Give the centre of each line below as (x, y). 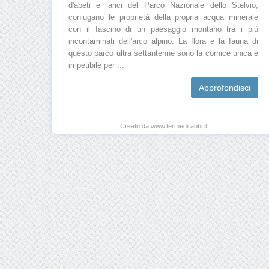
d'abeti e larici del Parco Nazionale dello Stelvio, (163, 6)
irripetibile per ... (96, 66)
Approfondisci (225, 88)
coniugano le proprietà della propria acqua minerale (163, 18)
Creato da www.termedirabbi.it (163, 126)
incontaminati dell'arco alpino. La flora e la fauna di (163, 42)
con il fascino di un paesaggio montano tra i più (163, 30)
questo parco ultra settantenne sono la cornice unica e (163, 54)
